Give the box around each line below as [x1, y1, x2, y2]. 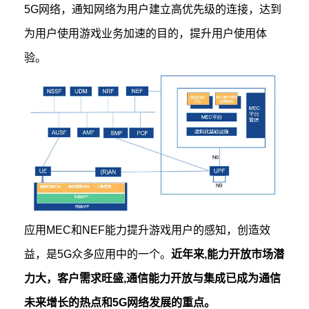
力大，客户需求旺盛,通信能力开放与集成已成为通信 [24, 272, 281, 285]
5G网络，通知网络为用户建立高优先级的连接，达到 [24, 3, 282, 16]
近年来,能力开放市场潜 [171, 248, 285, 261]
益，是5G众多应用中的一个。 [24, 248, 172, 261]
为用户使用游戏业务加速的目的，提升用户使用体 [24, 28, 268, 40]
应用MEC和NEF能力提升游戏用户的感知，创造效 [24, 224, 271, 237]
